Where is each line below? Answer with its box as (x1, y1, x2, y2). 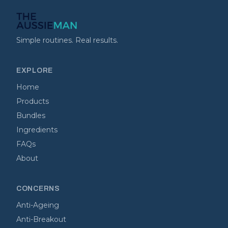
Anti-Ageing (16, 201, 59, 210)
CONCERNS (16, 185, 60, 192)
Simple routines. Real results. (16, 36, 118, 45)
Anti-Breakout (16, 215, 66, 224)
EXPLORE (16, 67, 53, 74)
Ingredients (16, 125, 58, 134)
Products (16, 97, 49, 106)
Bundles (16, 111, 45, 120)
